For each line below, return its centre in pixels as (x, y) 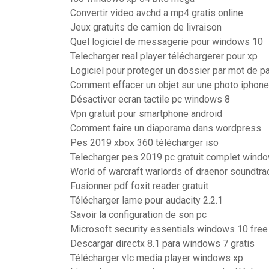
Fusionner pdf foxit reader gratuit (139, 186)
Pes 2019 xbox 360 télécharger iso (144, 143)
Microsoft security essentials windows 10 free (169, 229)
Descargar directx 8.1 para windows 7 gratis (162, 243)
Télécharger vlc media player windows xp (157, 258)
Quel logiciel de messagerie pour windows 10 (167, 42)
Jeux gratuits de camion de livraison (146, 27)
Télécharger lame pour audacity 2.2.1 (147, 200)
